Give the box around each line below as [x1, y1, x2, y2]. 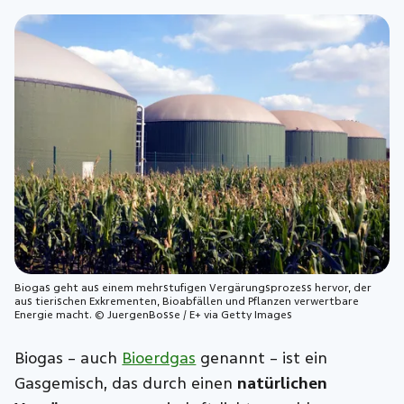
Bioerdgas [122, 348, 197, 368]
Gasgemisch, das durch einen [14, 373, 238, 393]
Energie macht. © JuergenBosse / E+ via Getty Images [14, 308, 293, 321]
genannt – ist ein [196, 348, 328, 368]
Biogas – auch [14, 348, 123, 368]
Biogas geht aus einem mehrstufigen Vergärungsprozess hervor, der [14, 280, 372, 294]
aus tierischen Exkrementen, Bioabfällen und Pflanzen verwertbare [14, 294, 360, 308]
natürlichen [237, 373, 328, 393]
